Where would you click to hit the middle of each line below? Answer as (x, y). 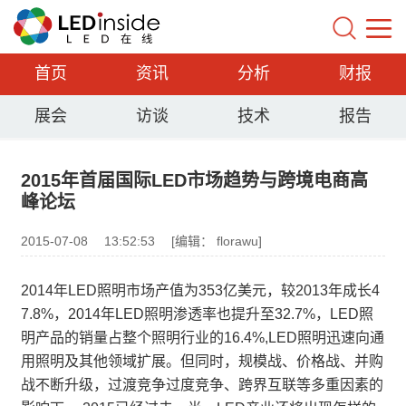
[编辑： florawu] (217, 241)
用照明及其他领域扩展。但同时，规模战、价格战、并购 (202, 361)
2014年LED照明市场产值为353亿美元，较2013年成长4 (200, 290)
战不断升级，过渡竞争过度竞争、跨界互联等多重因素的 (202, 385)
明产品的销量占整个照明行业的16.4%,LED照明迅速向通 (203, 338)
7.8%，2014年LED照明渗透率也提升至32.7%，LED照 (197, 314)
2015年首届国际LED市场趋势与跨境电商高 (194, 180)
